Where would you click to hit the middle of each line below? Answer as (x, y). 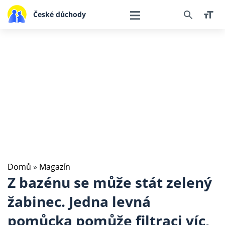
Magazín (55, 167)
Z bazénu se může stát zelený (110, 182)
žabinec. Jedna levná (79, 201)
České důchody (59, 14)
